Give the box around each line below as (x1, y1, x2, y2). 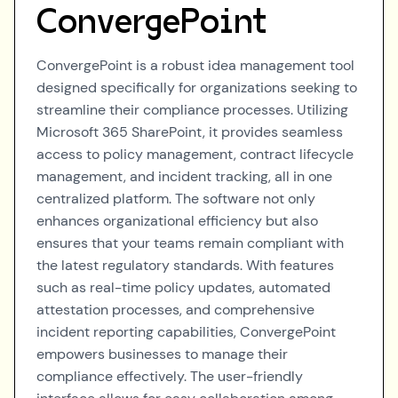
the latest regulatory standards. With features (36, 256, 334, 275)
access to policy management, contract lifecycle (36, 145, 354, 163)
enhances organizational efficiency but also (36, 211, 318, 230)
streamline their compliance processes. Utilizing (36, 100, 348, 119)
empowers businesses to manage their (36, 345, 288, 363)
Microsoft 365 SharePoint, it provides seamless (36, 123, 343, 141)
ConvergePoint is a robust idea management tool (36, 56, 354, 75)
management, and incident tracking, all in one (36, 167, 332, 186)
